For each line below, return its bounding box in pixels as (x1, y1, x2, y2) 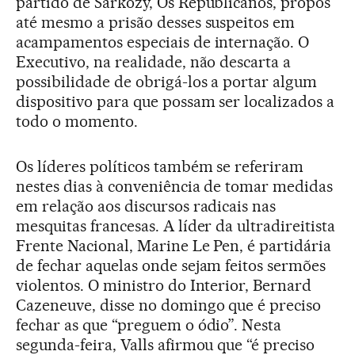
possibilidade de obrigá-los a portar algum (16, 72, 318, 91)
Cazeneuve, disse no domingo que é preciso (16, 296, 322, 315)
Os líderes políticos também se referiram (16, 157, 304, 176)
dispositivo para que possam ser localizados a (16, 92, 335, 111)
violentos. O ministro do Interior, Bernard (16, 276, 312, 295)
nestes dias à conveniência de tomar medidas (16, 177, 334, 196)
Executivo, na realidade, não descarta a (16, 52, 292, 71)
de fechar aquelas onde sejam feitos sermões (16, 256, 326, 275)
